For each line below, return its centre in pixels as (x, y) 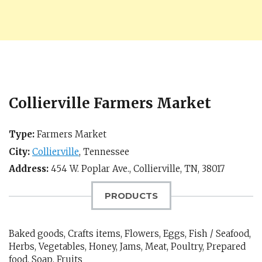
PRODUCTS (131, 196)
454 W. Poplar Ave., (91, 169)
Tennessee (106, 151)
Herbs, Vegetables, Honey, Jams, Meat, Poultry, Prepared (127, 247)
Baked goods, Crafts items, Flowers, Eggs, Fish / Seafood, (130, 234)
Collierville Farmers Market (110, 103)
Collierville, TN (166, 169)
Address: (29, 169)
